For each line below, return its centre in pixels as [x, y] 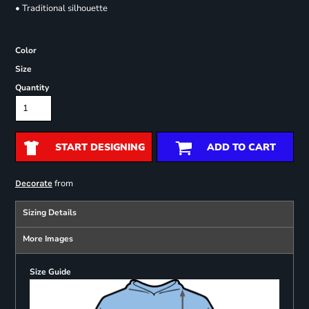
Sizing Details [49, 213]
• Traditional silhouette [61, 9]
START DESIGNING [100, 148]
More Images [48, 239]
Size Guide [50, 272]
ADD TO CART [241, 148]
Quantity [32, 88]
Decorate [33, 183]
